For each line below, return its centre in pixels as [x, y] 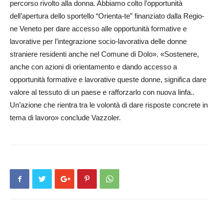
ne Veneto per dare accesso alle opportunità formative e [98, 29]
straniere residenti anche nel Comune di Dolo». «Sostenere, [104, 54]
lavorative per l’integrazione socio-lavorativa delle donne [98, 41]
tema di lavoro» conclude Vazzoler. [65, 118]
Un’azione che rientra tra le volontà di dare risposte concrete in [109, 105]
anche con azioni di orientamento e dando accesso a [93, 67]
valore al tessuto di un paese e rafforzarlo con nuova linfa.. [102, 92]
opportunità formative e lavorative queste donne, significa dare [108, 79]
